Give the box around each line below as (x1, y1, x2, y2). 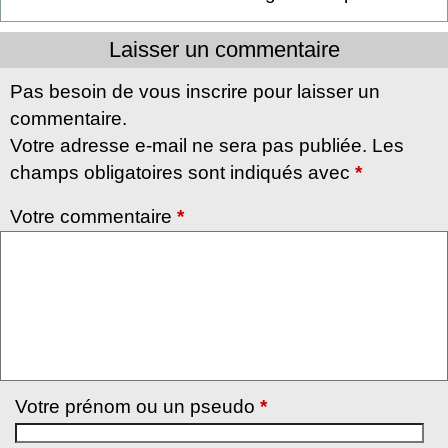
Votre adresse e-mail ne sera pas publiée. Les (10, 134, 404, 156)
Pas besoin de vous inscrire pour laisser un (10, 80, 380, 102)
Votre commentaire (10, 205, 177, 227)
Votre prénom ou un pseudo (15, 395, 260, 417)
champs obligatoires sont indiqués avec (10, 161, 355, 183)
